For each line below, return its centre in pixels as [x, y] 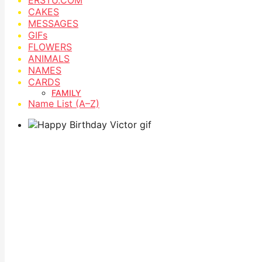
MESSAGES [53, 23]
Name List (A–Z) [64, 103]
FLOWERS [50, 46]
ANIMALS [49, 58]
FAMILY [66, 92]
